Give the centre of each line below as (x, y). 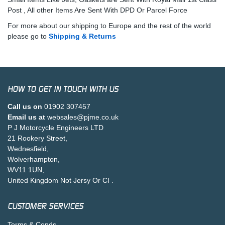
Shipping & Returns (82, 36)
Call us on (25, 106)
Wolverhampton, (34, 159)
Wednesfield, (28, 148)
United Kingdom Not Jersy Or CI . (61, 180)
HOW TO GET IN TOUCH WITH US (63, 89)
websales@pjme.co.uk (83, 117)
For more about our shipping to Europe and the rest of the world (109, 25)
